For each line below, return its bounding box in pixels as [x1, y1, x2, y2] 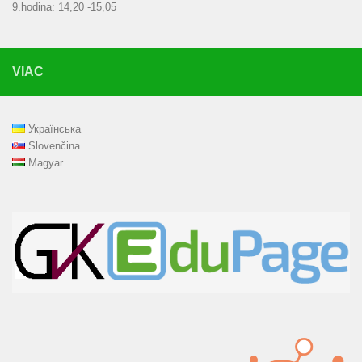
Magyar [27, 156, 63, 169]
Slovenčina [27, 139, 80, 152]
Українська [27, 122, 81, 135]
